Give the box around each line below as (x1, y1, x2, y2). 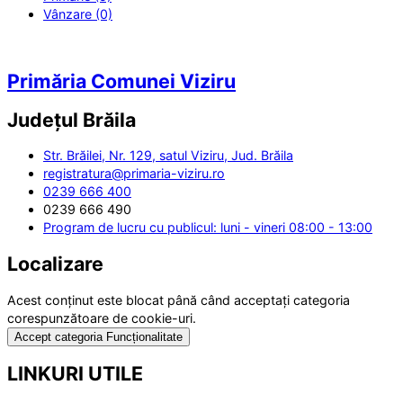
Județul (7, 107, 83, 131)
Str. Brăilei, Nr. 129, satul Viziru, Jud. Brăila (43, 148, 293, 164)
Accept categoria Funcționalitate (14, 329, 183, 344)
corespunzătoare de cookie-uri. (7, 309, 196, 326)
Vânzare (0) (43, 5, 112, 22)
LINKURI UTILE (7, 361, 143, 385)
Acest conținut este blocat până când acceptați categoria (7, 291, 350, 308)
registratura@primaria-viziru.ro (43, 166, 225, 182)
